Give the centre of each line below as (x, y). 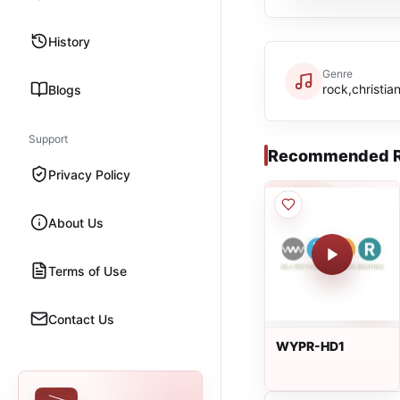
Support (48, 139)
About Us (76, 222)
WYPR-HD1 (310, 346)
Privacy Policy (89, 174)
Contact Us (81, 319)
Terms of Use (87, 271)
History (69, 41)
